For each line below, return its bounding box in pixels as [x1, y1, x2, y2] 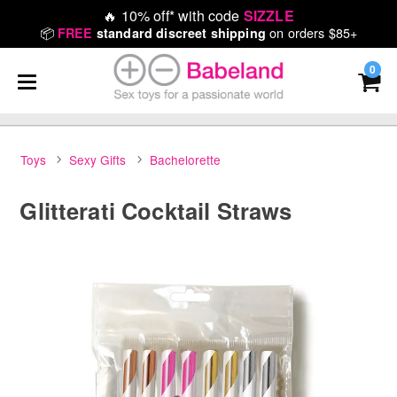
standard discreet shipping [96, 24, 266, 42]
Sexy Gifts [69, 150, 127, 168]
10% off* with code [117, 5, 240, 26]
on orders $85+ [265, 23, 358, 42]
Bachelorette [149, 150, 221, 168]
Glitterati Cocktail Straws [19, 193, 292, 227]
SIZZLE [243, 5, 294, 26]
